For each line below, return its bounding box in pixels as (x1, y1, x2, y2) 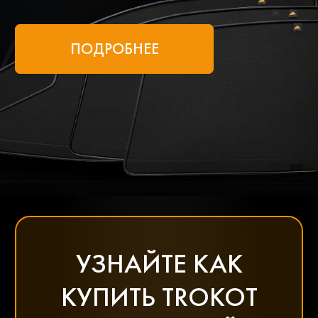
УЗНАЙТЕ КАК (75, 246, 243, 280)
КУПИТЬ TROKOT (60, 279, 258, 314)
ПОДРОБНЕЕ (70, 38, 159, 59)
